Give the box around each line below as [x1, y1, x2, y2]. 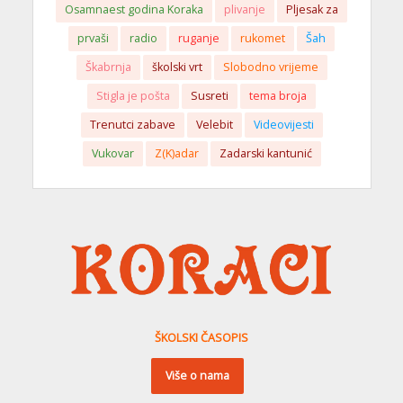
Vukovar [91, 145, 134, 161]
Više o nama [165, 368, 229, 384]
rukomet [240, 30, 285, 46]
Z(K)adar [154, 145, 199, 161]
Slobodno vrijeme [222, 58, 318, 75]
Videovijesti [253, 116, 314, 132]
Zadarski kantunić [219, 145, 312, 161]
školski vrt [151, 58, 202, 75]
